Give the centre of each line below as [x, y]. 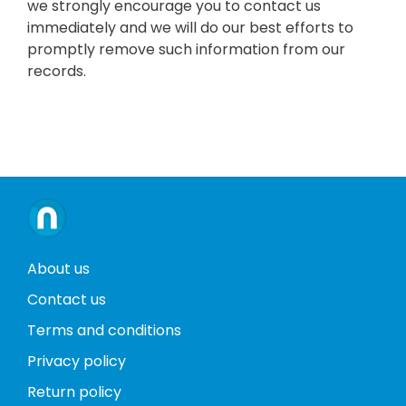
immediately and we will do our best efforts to [190, 28]
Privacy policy [77, 362]
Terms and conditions [104, 331]
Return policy [74, 392]
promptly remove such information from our [186, 50]
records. [57, 72]
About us [58, 269]
